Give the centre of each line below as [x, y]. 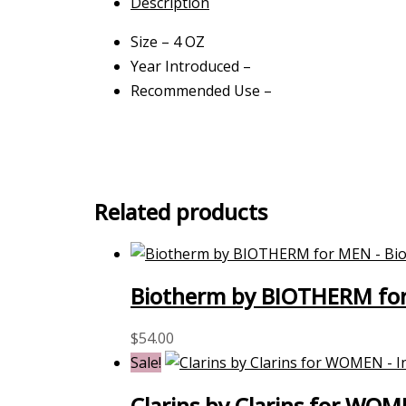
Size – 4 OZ [168, 41]
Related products [181, 211]
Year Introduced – [191, 66]
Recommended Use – [201, 90]
